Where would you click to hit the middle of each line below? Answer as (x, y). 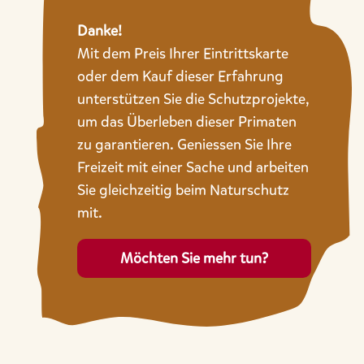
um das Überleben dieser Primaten (186, 121)
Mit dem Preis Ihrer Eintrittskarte (182, 53)
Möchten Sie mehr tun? (194, 258)
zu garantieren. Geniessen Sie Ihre (184, 144)
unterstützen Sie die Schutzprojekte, (193, 99)
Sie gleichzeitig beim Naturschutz (183, 190)
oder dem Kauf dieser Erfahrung (180, 76)
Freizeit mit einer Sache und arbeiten (193, 167)
